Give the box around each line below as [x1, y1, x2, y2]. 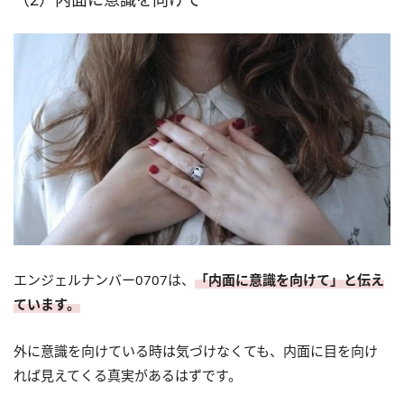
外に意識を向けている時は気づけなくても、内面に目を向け [14, 342, 378, 361]
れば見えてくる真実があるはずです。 [14, 366, 242, 385]
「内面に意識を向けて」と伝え [195, 271, 384, 289]
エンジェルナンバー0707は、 [14, 271, 195, 289]
